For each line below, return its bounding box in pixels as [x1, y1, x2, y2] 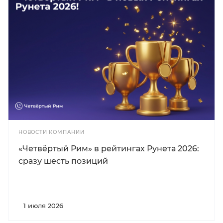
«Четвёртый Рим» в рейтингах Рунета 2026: [18, 144, 199, 154]
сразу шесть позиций [18, 156, 108, 166]
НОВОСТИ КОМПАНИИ [18, 129, 85, 136]
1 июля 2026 [23, 202, 63, 210]
